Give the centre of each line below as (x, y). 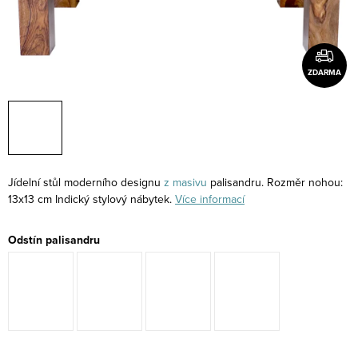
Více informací (210, 199)
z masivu (185, 182)
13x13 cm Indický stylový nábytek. (91, 199)
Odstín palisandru (54, 240)
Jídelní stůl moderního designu (86, 182)
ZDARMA (324, 72)
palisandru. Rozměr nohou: (275, 182)
